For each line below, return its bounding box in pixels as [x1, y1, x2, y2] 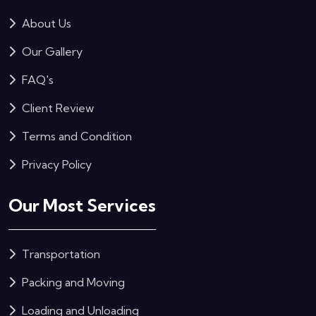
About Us [19, 16, 71, 31]
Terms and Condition [19, 129, 132, 144]
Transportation [19, 247, 100, 262]
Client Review [19, 101, 94, 116]
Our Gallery [19, 44, 83, 59]
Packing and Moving [19, 275, 125, 290]
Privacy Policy [19, 157, 92, 172]
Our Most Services [8, 195, 156, 217]
